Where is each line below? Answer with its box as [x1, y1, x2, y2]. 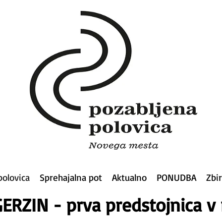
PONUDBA [157, 171, 196, 183]
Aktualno [112, 171, 147, 183]
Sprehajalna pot [40, 171, 102, 183]
